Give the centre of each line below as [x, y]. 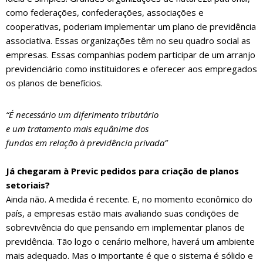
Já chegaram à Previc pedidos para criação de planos [122, 171]
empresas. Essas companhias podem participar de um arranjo [131, 55]
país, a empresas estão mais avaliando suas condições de [122, 213]
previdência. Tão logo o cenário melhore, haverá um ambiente [130, 242]
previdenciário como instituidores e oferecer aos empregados [131, 69]
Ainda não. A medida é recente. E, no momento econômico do [129, 199]
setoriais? [28, 185]
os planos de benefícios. [54, 83]
